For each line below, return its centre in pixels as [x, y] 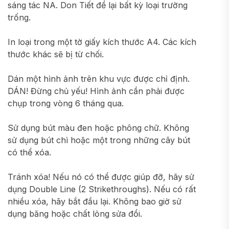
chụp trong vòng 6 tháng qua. [66, 103]
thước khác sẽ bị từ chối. [56, 54]
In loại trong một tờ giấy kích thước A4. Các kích [102, 42]
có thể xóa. [29, 152]
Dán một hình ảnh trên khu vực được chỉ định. [99, 79]
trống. [19, 17]
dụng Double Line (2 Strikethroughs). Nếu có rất [102, 189]
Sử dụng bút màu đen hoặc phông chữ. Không [98, 128]
